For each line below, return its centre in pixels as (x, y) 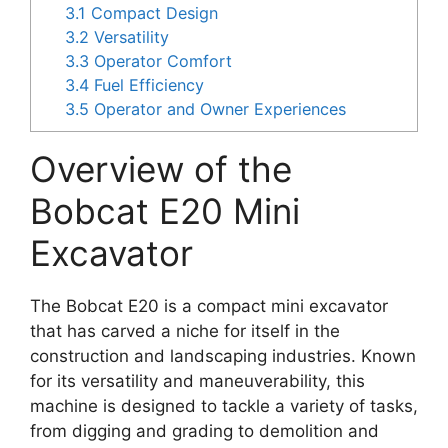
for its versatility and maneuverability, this (197, 381)
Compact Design (152, 13)
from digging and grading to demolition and (204, 431)
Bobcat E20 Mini (165, 211)
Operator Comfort (161, 61)
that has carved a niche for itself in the (185, 331)
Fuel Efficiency (147, 85)
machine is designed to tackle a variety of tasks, (224, 406)
